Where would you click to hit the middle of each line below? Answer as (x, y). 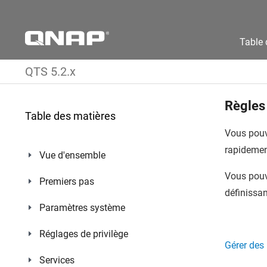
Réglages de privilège (84, 234)
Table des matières (70, 116)
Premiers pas (67, 181)
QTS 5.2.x (50, 72)
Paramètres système (82, 208)
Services (57, 260)
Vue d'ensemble (72, 155)
